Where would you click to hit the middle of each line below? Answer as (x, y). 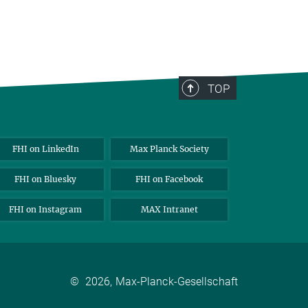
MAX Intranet (169, 209)
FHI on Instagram (45, 209)
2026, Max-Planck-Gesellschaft (162, 281)
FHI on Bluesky (45, 179)
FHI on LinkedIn (45, 149)
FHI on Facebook (169, 179)
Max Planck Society (169, 149)
